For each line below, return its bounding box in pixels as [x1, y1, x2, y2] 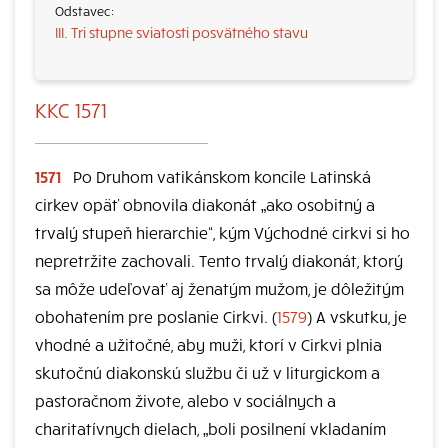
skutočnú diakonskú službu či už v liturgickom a [35, 362, 380, 382]
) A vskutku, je [307, 306, 407, 326]
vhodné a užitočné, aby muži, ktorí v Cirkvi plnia [35, 334, 382, 354]
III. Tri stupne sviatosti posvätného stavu [55, 23, 308, 41]
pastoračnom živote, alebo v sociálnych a [35, 390, 336, 410]
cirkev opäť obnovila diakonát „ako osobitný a [35, 194, 375, 214]
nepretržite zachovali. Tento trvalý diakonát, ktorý [35, 250, 403, 270]
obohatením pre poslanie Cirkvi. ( [35, 306, 277, 326]
